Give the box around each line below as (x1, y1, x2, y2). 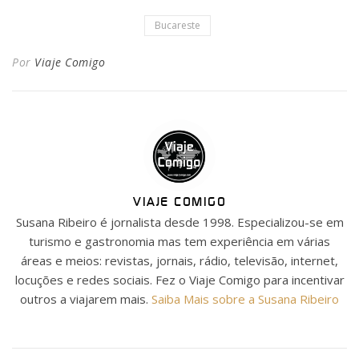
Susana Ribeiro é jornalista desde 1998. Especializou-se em (15, 213, 344, 230)
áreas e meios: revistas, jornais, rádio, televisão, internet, (21, 252, 338, 268)
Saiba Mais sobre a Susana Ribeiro (151, 290, 339, 307)
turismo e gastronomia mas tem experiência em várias (29, 232, 330, 249)
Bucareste (155, 18, 200, 32)
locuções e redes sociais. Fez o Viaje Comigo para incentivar (14, 271, 345, 288)
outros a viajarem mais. (20, 290, 151, 307)
